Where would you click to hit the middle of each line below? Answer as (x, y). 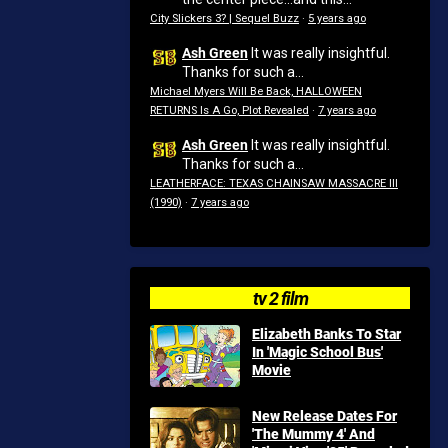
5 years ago (337, 18)
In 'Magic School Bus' (317, 351)
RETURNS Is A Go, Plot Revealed (229, 110)
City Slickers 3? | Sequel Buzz (224, 18)
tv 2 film (280, 298)
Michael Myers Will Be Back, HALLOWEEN (256, 91)
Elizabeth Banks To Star (326, 333)
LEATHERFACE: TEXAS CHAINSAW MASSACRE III (274, 183)
